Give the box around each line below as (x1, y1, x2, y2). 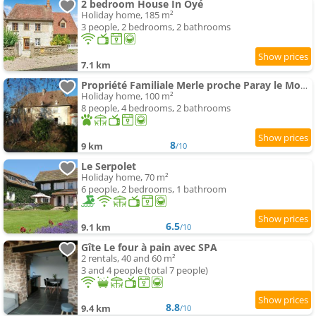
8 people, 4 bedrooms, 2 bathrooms (81, 102, 231, 115)
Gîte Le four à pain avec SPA (81, 241, 217, 255)
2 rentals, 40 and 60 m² (81, 252, 176, 265)
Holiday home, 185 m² (81, 8, 174, 22)
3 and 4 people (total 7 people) (81, 264, 208, 277)
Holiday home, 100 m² (81, 90, 174, 103)
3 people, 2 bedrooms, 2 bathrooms (81, 20, 231, 34)
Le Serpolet (81, 159, 136, 174)
